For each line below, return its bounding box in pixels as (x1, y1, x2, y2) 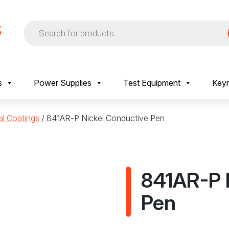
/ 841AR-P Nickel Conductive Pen (39, 113, 165, 123)
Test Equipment (123, 78, 180, 88)
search (23, 27, 48, 37)
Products (23, 19, 56, 29)
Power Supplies (34, 78, 91, 88)
